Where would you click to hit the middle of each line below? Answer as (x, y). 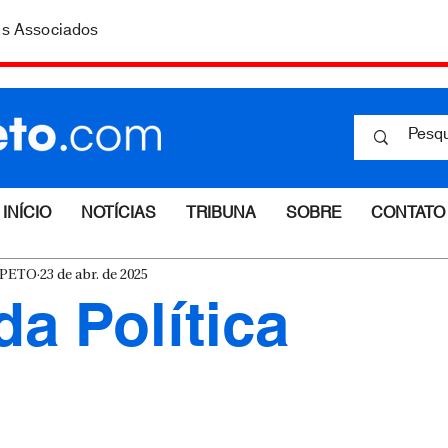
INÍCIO (27, 213)
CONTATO (408, 213)
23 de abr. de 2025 (94, 275)
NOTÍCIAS (118, 213)
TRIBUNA (221, 213)
